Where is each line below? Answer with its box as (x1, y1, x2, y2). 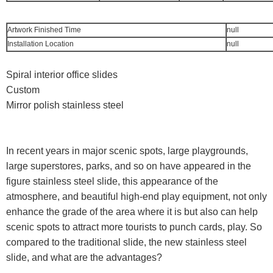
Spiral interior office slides (6, 69, 120, 80)
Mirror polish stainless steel (6, 100, 126, 111)
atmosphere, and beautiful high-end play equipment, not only (6, 191, 267, 202)
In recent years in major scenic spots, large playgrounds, (6, 146, 248, 157)
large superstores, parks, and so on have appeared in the (6, 161, 251, 172)
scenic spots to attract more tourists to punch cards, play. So (6, 222, 262, 233)
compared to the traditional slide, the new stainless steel (6, 237, 247, 248)
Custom (6, 85, 40, 96)
